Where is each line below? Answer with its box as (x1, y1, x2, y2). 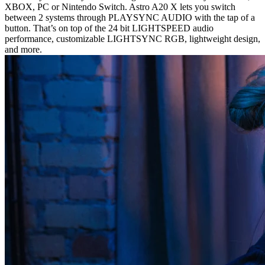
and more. (5, 44, 42, 55)
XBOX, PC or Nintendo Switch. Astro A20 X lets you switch (5, 2, 235, 12)
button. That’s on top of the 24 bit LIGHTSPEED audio (5, 23, 214, 34)
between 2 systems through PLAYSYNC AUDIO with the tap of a (5, 12, 255, 23)
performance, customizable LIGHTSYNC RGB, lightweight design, (5, 34, 260, 44)
